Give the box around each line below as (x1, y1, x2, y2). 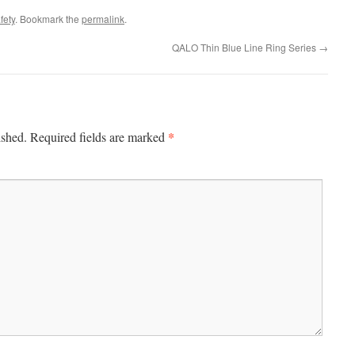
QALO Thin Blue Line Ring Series (172, 40, 319, 54)
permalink (82, 12, 124, 25)
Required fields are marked (30, 128, 168, 145)
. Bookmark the (15, 12, 82, 25)
